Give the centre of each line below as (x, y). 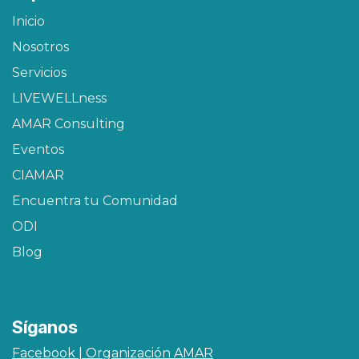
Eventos (38, 149)
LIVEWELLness (59, 98)
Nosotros (40, 46)
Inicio (28, 21)
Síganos (45, 327)
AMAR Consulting (69, 123)
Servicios (39, 72)
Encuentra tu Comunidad (95, 200)
